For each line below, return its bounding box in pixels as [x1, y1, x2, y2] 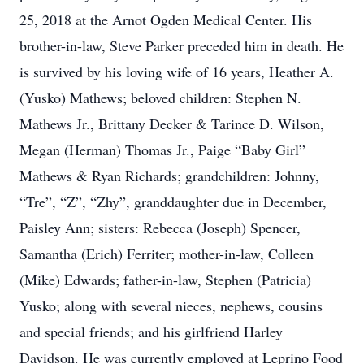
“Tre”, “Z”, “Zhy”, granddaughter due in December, [19, 192, 327, 211]
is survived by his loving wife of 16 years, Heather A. [19, 62, 334, 81]
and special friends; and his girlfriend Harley [19, 322, 283, 341]
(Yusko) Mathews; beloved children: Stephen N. [19, 88, 301, 107]
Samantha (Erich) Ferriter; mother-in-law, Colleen [19, 244, 314, 263]
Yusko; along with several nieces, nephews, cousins [19, 296, 323, 315]
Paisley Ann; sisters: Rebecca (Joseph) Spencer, [19, 218, 301, 237]
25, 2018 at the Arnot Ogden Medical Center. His [19, 10, 312, 29]
